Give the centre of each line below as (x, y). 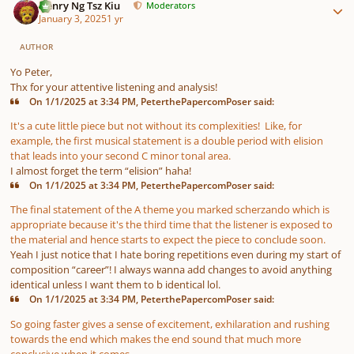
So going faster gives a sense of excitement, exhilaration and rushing (170, 324)
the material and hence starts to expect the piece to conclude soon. (168, 240)
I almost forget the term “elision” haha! (101, 170)
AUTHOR (36, 47)
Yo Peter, (31, 72)
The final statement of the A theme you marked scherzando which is (170, 210)
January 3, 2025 (73, 18)
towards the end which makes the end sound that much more (156, 339)
